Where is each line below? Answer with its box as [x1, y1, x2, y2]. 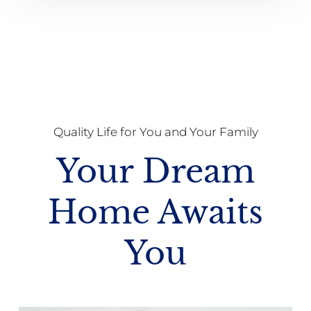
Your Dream [56, 151, 255, 192]
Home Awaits [48, 192, 263, 233]
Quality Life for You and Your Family [53, 124, 258, 139]
